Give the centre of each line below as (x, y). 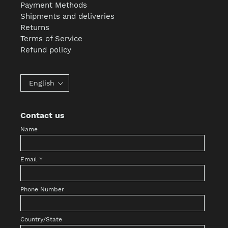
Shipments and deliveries (68, 16)
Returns (35, 27)
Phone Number (42, 190)
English (42, 83)
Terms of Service (52, 38)
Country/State (41, 220)
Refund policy (46, 50)
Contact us (43, 115)
